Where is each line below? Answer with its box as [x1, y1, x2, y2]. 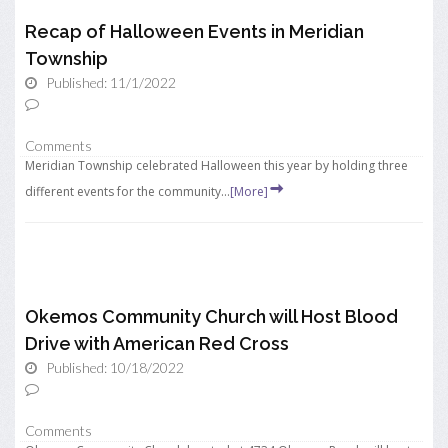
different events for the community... [25, 183, 230, 200]
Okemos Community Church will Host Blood [25, 306, 398, 327]
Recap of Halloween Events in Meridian [25, 21, 364, 42]
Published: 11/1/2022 [46, 74, 176, 91]
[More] [230, 183, 268, 200]
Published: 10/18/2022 [46, 359, 184, 376]
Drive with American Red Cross [25, 333, 289, 354]
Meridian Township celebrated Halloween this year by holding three [25, 157, 408, 174]
